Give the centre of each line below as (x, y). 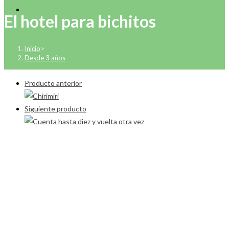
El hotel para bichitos (80, 21)
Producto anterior (53, 83)
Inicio (32, 48)
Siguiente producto (55, 108)
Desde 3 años (45, 58)
